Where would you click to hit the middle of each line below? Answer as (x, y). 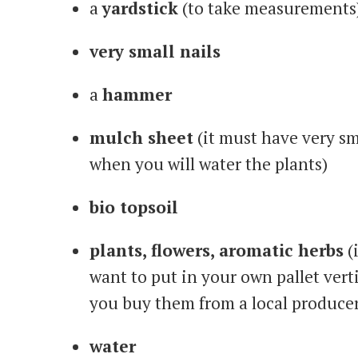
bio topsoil (134, 207)
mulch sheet (141, 137)
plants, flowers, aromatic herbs (217, 250)
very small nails (155, 51)
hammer (139, 94)
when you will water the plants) (209, 163)
